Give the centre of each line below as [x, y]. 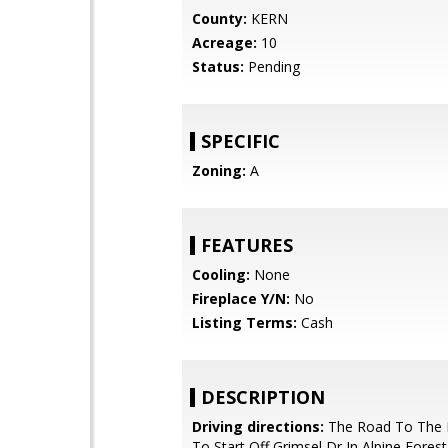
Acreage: [224, 42]
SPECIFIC [240, 141]
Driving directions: [258, 426]
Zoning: [219, 170]
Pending [272, 66]
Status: [218, 66]
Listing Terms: [244, 322]
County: [219, 18]
